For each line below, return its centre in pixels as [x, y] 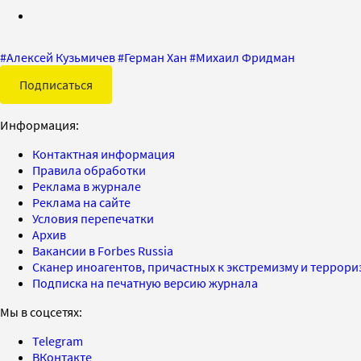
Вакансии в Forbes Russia [103, 250]
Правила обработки [89, 170]
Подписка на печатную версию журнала [145, 282]
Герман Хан [156, 57]
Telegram [58, 340]
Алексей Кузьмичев [61, 57]
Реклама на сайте [81, 202]
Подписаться [56, 84]
